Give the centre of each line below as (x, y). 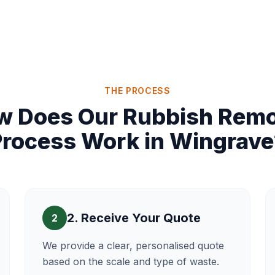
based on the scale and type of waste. (131, 261)
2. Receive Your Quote (134, 218)
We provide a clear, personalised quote (133, 246)
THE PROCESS (137, 91)
